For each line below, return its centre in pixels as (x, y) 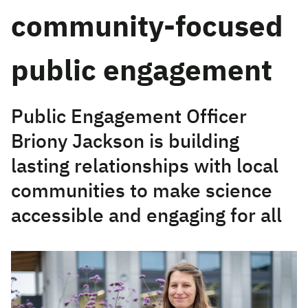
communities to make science (142, 192)
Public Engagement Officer (129, 118)
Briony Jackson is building (125, 142)
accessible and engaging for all (146, 217)
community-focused (147, 28)
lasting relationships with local (145, 167)
